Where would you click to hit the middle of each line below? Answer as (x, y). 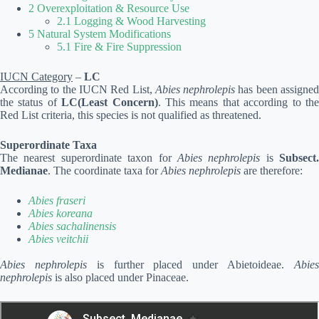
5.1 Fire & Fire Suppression (119, 47)
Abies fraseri (57, 200)
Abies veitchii (58, 239)
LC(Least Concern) (110, 102)
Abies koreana (61, 213)
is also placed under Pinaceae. (120, 277)
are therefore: (272, 171)
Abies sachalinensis (72, 226)
